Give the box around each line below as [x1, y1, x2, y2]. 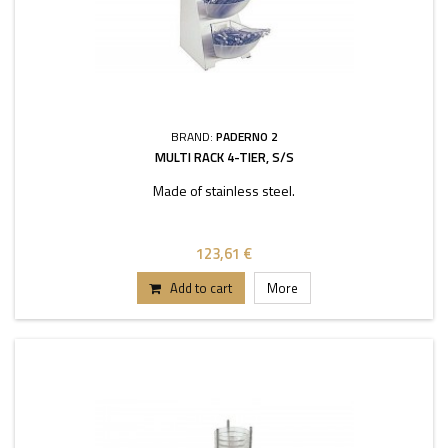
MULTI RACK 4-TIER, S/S [154, 147, 294, 167]
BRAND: [170, 127, 216, 146]
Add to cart [170, 278, 232, 298]
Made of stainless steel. [153, 180, 295, 201]
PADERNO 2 [215, 127, 278, 146]
